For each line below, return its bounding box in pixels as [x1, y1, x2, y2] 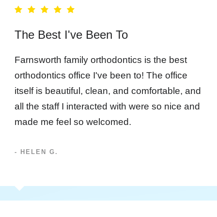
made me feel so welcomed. [15, 116, 131, 127]
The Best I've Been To [15, 28, 128, 41]
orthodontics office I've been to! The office [15, 70, 187, 80]
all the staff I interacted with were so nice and [15, 101, 200, 111]
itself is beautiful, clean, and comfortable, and [15, 85, 201, 96]
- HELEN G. [15, 148, 58, 155]
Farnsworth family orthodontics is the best [15, 54, 187, 65]
